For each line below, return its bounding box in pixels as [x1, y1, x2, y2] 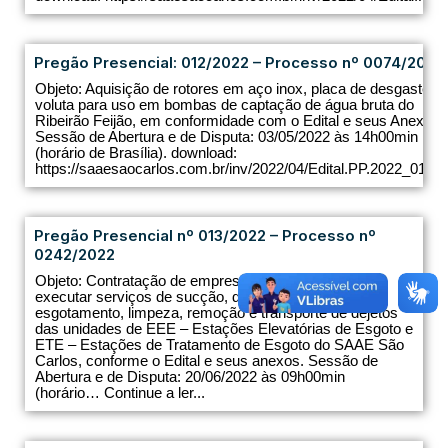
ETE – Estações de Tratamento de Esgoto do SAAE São [35, 336, 404, 354]
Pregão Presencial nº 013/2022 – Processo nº [34, 226, 376, 246]
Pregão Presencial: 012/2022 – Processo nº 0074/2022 [34, 53, 444, 73]
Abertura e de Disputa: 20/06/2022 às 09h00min [35, 368, 345, 386]
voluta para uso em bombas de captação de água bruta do [35, 96, 414, 114]
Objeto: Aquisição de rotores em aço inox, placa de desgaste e [35, 80, 442, 98]
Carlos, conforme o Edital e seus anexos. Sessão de [35, 352, 378, 370]
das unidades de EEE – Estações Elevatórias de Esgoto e [35, 320, 413, 338]
